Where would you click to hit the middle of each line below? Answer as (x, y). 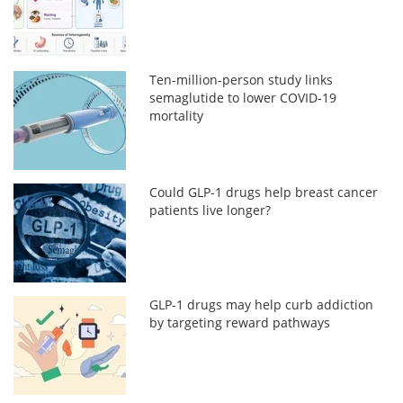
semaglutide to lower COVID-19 (243, 97)
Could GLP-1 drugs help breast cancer (264, 192)
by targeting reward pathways (240, 322)
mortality (177, 115)
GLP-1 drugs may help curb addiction (262, 304)
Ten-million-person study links (242, 79)
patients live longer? (210, 210)
